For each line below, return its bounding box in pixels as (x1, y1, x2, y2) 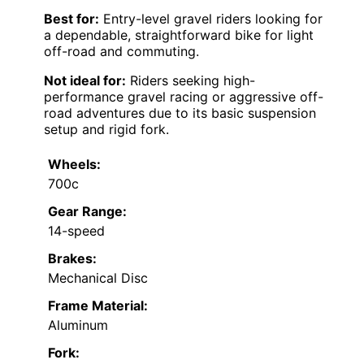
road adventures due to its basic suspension (44, 105, 316, 122)
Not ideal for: (44, 72, 126, 89)
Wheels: (48, 156, 101, 173)
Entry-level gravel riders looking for (99, 11, 323, 28)
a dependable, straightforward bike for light (44, 27, 314, 44)
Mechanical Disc (48, 270, 148, 287)
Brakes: (48, 250, 97, 267)
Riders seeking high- (126, 72, 255, 89)
